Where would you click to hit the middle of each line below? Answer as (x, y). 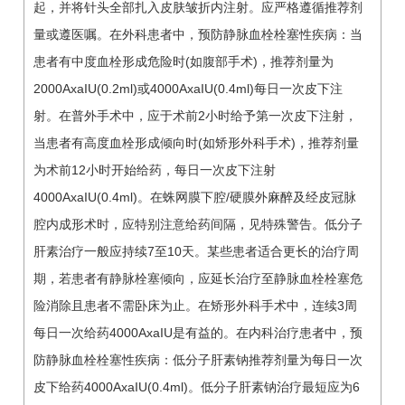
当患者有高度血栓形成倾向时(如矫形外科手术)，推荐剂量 (196, 142)
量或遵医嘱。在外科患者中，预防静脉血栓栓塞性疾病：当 (198, 34)
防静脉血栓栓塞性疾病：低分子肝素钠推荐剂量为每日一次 (198, 359)
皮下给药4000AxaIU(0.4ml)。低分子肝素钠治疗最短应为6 (197, 386)
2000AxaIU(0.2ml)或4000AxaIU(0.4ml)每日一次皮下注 (188, 88)
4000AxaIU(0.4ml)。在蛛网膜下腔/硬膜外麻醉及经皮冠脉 (195, 197)
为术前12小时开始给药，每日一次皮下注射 (155, 170)
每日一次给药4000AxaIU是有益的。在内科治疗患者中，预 (198, 332)
